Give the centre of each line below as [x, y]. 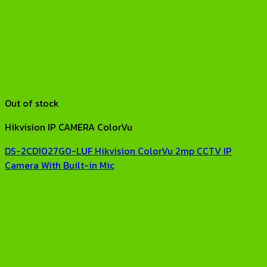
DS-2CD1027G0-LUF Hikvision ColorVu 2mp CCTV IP [118, 150]
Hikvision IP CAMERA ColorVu [69, 127]
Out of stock [32, 103]
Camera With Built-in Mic [60, 165]
